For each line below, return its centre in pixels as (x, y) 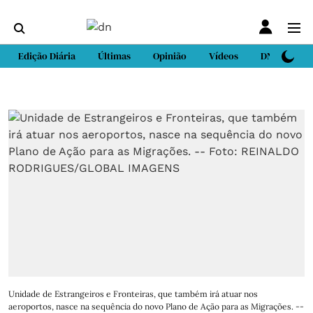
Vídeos (224, 56)
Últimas (114, 56)
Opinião (170, 56)
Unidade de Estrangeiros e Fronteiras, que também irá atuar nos (133, 293)
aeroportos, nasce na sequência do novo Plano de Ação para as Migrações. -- (156, 306)
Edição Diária (47, 56)
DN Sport (280, 56)
